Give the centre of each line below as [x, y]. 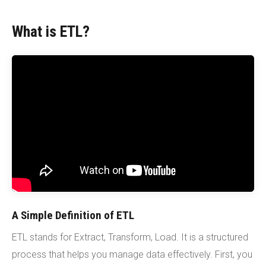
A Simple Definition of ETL [73, 215]
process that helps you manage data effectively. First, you [132, 254]
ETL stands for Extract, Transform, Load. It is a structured [130, 237]
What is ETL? [51, 31]
